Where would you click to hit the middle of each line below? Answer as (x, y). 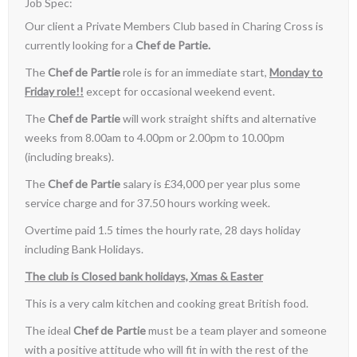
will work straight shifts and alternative (218, 118)
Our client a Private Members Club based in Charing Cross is (174, 26)
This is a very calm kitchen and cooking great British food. (167, 303)
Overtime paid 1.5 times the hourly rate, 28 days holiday (163, 230)
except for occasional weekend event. (179, 91)
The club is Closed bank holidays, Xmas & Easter (144, 276)
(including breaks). (69, 157)
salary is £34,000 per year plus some (210, 184)
